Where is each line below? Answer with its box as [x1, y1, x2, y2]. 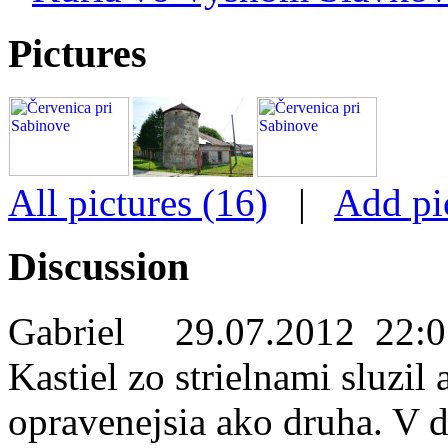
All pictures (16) [8, 180, 268, 224]
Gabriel [8, 310, 175, 354]
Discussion [8, 244, 189, 290]
